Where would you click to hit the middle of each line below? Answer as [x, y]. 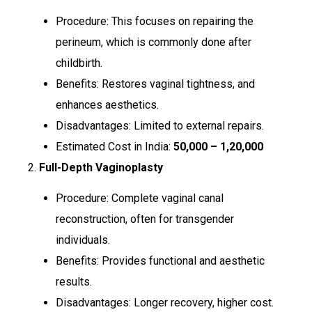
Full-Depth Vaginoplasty [101, 167]
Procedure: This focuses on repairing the [155, 21]
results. [74, 282]
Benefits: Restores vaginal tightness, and [155, 84]
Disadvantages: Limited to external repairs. [160, 125]
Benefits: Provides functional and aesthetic [160, 261]
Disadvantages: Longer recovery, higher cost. [165, 303]
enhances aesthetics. [107, 104]
